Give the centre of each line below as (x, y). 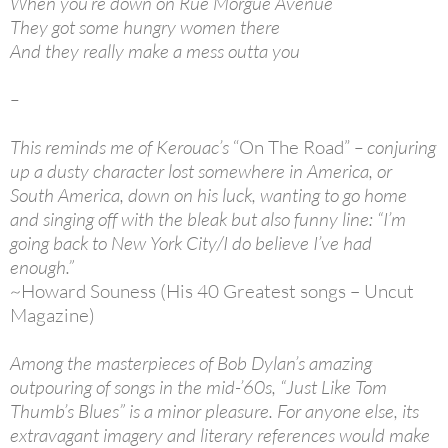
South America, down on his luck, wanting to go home (208, 194)
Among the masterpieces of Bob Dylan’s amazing (191, 362)
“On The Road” (291, 146)
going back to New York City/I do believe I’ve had (191, 242)
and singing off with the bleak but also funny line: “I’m (208, 218)
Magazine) (52, 314)
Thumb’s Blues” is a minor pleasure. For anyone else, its (214, 410)
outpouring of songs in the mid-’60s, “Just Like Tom (198, 386)
